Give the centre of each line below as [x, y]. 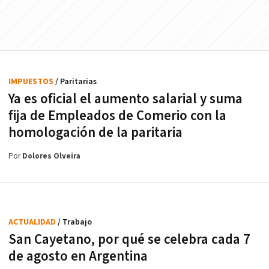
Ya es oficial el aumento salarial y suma [125, 99]
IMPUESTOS [32, 81]
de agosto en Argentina [78, 256]
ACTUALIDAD [33, 222]
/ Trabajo [75, 222]
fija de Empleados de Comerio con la [117, 116]
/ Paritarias [76, 81]
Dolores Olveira [51, 156]
